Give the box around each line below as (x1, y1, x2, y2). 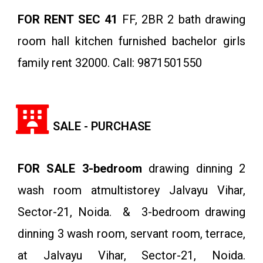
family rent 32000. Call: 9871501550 (18, 56, 202, 70)
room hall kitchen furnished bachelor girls (18, 34, 245, 49)
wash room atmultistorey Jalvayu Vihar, (18, 183, 245, 198)
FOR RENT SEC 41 (18, 12, 118, 27)
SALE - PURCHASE (53, 119, 151, 134)
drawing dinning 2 (141, 161, 246, 176)
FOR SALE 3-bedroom (18, 161, 142, 176)
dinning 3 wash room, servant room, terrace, (18, 227, 245, 241)
